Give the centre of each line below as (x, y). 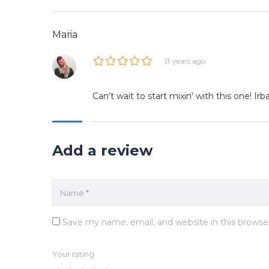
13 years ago (185, 61)
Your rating (73, 254)
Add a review (102, 151)
